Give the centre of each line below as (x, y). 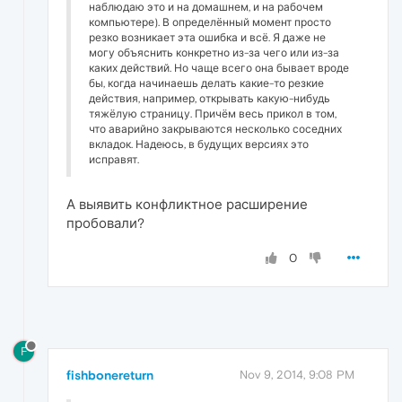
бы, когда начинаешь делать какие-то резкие (206, 83)
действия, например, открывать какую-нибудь (210, 98)
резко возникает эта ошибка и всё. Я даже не (207, 37)
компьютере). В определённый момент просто (210, 22)
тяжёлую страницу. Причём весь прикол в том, (213, 114)
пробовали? (105, 223)
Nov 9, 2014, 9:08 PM (297, 375)
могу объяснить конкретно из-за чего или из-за (214, 52)
